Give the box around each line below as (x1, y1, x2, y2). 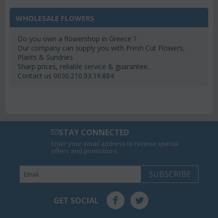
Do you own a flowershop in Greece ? (18, 34, 136, 44)
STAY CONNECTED (59, 127, 129, 138)
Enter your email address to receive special (51, 139, 179, 148)
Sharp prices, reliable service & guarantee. (18, 62, 149, 72)
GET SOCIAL (54, 195, 99, 206)
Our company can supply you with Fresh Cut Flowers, (18, 43, 185, 53)
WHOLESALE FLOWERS (16, 13, 94, 23)
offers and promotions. (51, 146, 120, 156)
